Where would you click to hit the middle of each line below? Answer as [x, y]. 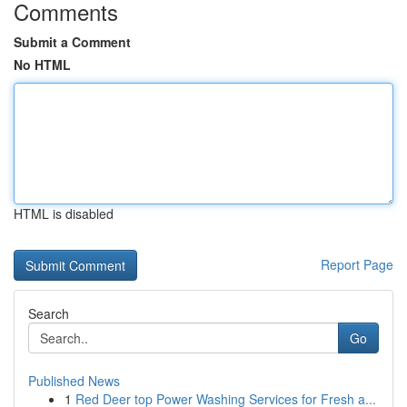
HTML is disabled [64, 213]
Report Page [357, 264]
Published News [74, 381]
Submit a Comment [72, 42]
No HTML [42, 65]
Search [49, 313]
